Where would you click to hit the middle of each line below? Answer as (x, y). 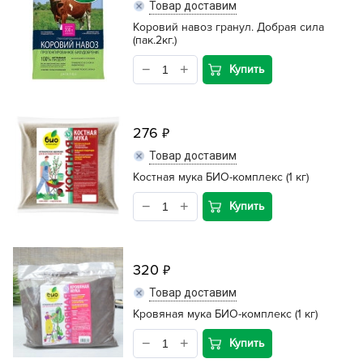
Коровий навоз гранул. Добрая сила (228, 27)
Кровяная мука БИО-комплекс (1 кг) (225, 314)
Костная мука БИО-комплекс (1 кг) (221, 177)
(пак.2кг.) (155, 40)
